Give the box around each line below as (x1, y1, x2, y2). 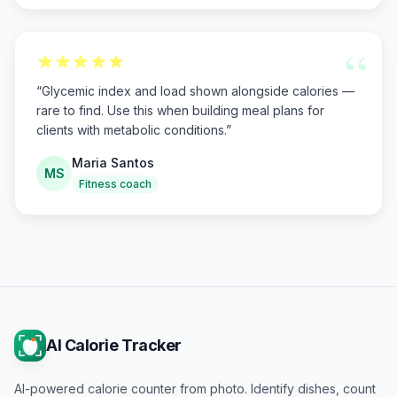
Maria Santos (72, 155, 154, 170)
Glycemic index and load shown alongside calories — (42, 83, 354, 98)
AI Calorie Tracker (46, 336, 182, 354)
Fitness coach (79, 177, 152, 191)
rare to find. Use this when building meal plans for (36, 103, 324, 118)
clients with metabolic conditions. (36, 122, 226, 137)
